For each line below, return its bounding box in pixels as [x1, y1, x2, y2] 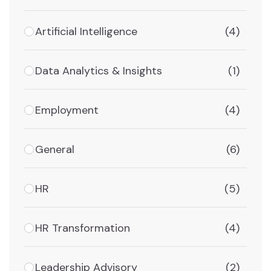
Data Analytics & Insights [35, 63, 162, 78]
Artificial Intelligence [35, 24, 137, 39]
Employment [35, 102, 99, 117]
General [35, 142, 74, 157]
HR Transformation [35, 220, 130, 235]
